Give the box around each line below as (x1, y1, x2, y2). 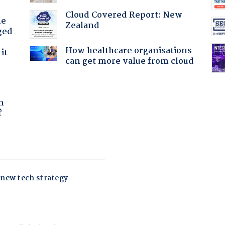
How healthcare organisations (65, 44, 192, 58)
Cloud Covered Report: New (65, 8, 182, 22)
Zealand (65, 19, 99, 33)
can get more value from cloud (65, 54, 194, 68)
